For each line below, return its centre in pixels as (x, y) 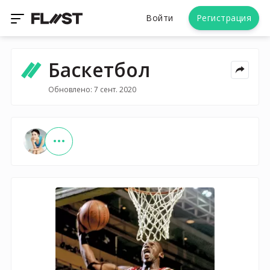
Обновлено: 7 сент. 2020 (92, 89)
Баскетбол (99, 70)
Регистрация (224, 18)
